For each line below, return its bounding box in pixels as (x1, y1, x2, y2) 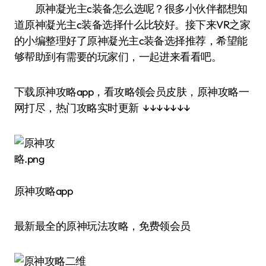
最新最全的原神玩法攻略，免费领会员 (14, 219, 191, 233)
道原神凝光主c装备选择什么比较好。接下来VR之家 (14, 18, 251, 31)
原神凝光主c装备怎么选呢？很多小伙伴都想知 (14, 2, 46, 15)
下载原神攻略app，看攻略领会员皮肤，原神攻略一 (14, 85, 249, 99)
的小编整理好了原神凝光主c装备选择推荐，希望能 (14, 34, 248, 47)
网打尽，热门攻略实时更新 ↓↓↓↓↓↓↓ (14, 101, 191, 115)
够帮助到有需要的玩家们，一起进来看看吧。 (14, 50, 222, 64)
